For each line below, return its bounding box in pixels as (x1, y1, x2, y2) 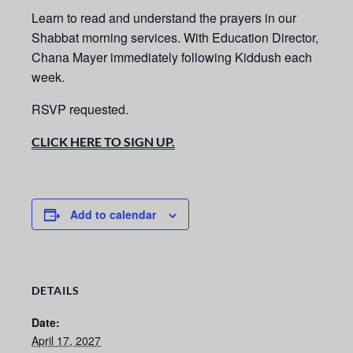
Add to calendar (70, 206, 156, 223)
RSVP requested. (32, 100, 128, 119)
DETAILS (32, 284, 80, 298)
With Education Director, (184, 28, 318, 47)
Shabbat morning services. (32, 28, 184, 47)
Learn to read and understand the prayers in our (32, 9, 296, 28)
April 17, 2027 (32, 333, 101, 349)
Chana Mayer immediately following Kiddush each (32, 48, 312, 67)
